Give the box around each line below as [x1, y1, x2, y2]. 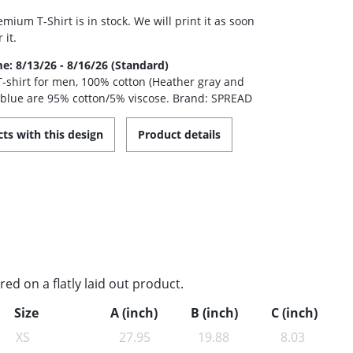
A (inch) [110, 304, 158, 322]
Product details [138, 127, 221, 143]
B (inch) [190, 304, 238, 322]
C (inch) [270, 304, 318, 322]
